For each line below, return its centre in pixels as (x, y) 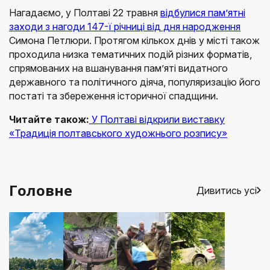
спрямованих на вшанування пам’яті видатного (118, 68)
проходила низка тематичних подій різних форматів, (130, 55)
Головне (41, 190)
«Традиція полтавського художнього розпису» (118, 133)
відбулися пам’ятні (203, 13)
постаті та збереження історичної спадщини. (114, 96)
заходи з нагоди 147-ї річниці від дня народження (125, 27)
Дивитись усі (227, 190)
